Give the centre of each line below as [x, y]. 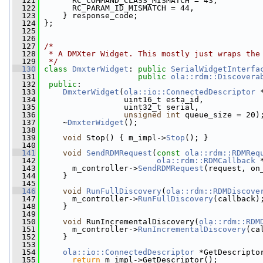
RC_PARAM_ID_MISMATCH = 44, [117, 8]
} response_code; [89, 16]
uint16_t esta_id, [122, 100]
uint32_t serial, [119, 107]
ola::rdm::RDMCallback [206, 161]
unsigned [143, 115]
